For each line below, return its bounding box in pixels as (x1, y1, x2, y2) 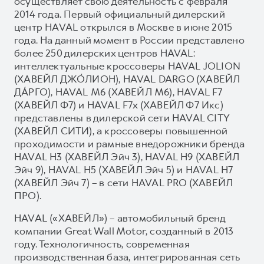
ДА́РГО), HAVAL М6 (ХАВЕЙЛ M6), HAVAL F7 (14, 85, 223, 98)
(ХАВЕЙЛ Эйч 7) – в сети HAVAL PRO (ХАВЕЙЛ (14, 176, 233, 189)
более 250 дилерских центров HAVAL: (14, 46, 195, 60)
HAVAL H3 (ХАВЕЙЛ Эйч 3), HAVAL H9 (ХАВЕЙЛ (14, 150, 240, 163)
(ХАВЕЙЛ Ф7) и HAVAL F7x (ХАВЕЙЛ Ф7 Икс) (14, 98, 223, 111)
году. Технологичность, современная (14, 237, 190, 250)
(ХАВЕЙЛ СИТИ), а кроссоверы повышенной (14, 124, 228, 137)
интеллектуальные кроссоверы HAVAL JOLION (14, 59, 240, 72)
